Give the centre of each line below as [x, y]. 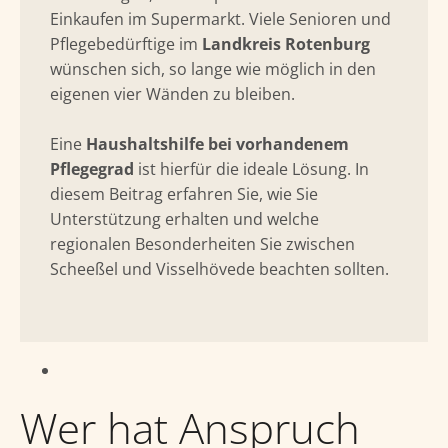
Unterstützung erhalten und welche [184, 219]
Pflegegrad [92, 169]
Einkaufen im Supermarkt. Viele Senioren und [220, 19]
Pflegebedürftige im [126, 44]
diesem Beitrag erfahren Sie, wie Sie [184, 194]
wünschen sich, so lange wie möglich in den [213, 69]
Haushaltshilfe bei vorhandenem [217, 144]
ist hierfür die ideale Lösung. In [251, 169]
